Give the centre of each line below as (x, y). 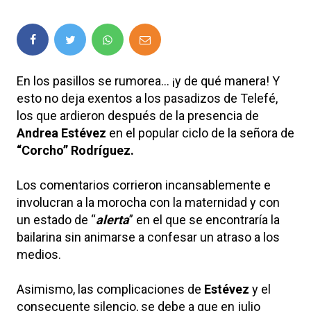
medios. (39, 254)
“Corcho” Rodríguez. (75, 150)
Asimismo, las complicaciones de (110, 289)
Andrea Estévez (61, 133)
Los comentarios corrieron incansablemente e (144, 185)
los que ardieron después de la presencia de (138, 115)
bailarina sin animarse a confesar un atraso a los (148, 237)
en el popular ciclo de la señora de (200, 133)
